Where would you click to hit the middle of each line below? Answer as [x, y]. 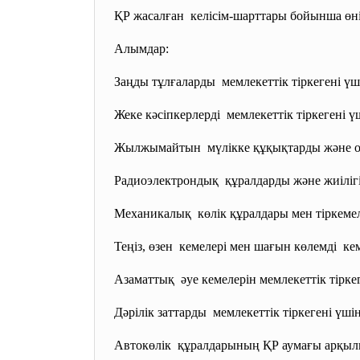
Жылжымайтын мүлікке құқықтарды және [233, 147]
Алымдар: [140, 49]
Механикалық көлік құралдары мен [213, 213]
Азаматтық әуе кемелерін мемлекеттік [220, 279]
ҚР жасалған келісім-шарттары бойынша [228, 16]
